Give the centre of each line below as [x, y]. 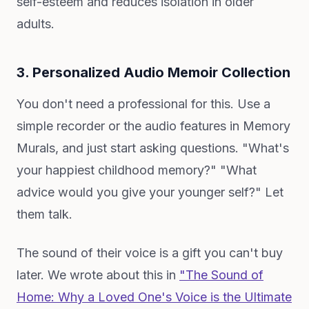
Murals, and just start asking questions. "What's [153, 148]
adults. [36, 24]
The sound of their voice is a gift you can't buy [150, 253]
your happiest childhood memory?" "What [137, 170]
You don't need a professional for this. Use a [143, 104]
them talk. [44, 214]
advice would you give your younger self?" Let [150, 192]
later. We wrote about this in [98, 275]
